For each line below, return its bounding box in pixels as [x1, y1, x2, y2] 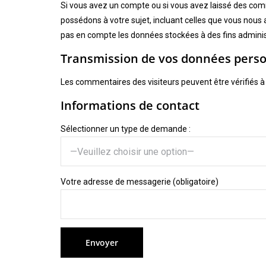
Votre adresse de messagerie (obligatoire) [61, 177, 218, 186]
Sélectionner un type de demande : [61, 124, 191, 134]
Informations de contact [61, 97, 199, 113]
